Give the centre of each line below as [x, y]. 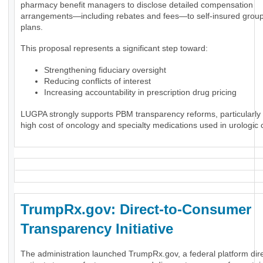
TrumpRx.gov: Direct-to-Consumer [136, 210]
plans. [32, 27]
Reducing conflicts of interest [97, 81]
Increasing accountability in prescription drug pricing [140, 92]
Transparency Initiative [99, 229]
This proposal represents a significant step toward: [114, 48]
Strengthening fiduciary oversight [105, 70]
